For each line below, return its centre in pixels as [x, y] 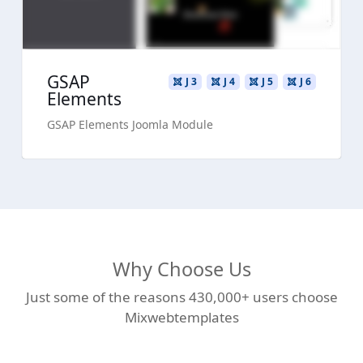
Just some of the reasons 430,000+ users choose [181, 297]
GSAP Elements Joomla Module [130, 124]
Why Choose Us [181, 269]
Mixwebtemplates [181, 317]
